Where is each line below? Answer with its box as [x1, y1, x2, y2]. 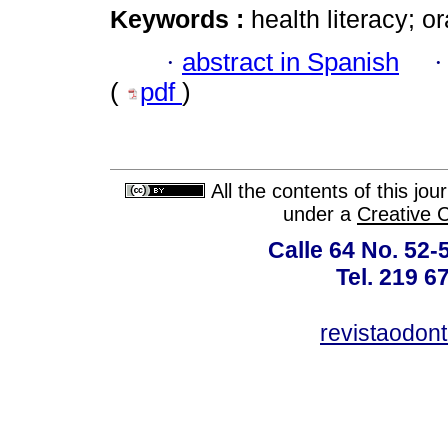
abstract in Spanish [182, 47, 399, 76]
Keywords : [110, 5, 251, 34]
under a [283, 203, 357, 226]
